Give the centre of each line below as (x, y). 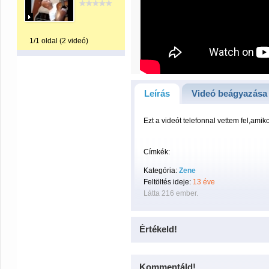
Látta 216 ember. (171, 193)
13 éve (204, 182)
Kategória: (161, 171)
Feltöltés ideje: (168, 182)
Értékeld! (158, 229)
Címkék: (157, 152)
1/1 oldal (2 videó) (59, 41)
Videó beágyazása (229, 93)
